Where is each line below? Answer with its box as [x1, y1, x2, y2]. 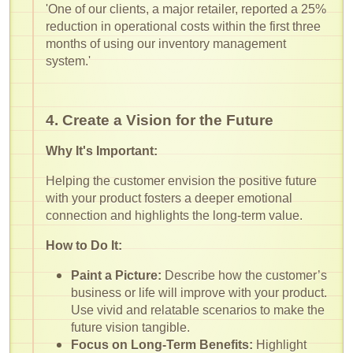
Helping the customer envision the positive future [46, 173, 317, 188]
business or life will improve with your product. [71, 285, 327, 299]
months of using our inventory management [46, 36, 286, 50]
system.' [46, 54, 91, 68]
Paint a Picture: [71, 268, 162, 282]
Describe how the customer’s [162, 268, 327, 282]
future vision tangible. [71, 320, 190, 334]
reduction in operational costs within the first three [46, 19, 321, 33]
